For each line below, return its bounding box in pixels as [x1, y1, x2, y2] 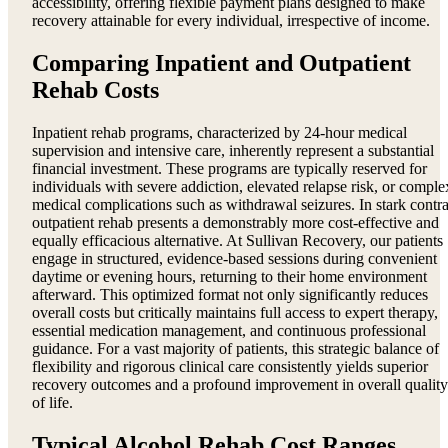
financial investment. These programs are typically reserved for [32, 159, 427, 177]
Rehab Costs [32, 77, 159, 104]
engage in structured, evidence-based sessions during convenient [32, 249, 437, 267]
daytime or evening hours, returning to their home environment [32, 267, 427, 285]
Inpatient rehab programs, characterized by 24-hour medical [32, 123, 407, 141]
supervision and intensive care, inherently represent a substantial [32, 141, 434, 159]
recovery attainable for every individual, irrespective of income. [32, 12, 430, 30]
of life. [32, 393, 73, 411]
